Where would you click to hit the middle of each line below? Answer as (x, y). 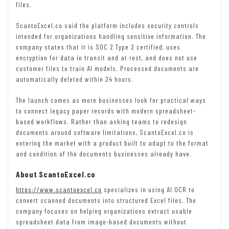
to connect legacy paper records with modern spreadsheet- (106, 111)
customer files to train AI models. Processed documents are (107, 68)
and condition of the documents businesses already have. (104, 154)
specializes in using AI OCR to (148, 190)
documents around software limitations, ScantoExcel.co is (105, 132)
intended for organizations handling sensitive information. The (111, 36)
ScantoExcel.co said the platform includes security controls (107, 26)
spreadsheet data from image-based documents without (101, 222)
